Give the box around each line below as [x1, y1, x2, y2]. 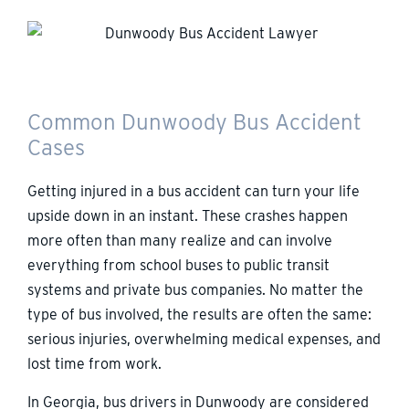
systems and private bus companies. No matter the [27, 281, 363, 299]
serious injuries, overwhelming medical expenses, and [27, 330, 381, 349]
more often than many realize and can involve [27, 232, 332, 250]
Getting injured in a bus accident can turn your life [27, 183, 360, 201]
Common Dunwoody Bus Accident [27, 109, 362, 136]
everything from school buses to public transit [27, 257, 330, 275]
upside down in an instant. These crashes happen [27, 207, 348, 225]
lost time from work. [27, 355, 162, 373]
